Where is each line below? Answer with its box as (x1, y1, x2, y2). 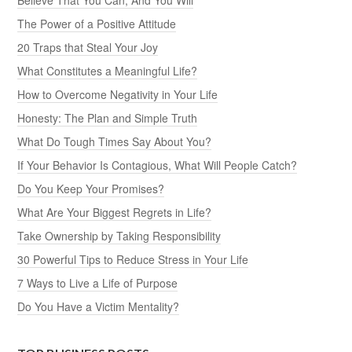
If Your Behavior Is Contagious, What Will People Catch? (17, 156, 298, 173)
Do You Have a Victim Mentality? (17, 298, 180, 314)
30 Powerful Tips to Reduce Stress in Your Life (17, 251, 249, 267)
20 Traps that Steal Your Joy (17, 38, 159, 55)
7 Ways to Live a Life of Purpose (17, 274, 178, 291)
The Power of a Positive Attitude (17, 15, 177, 31)
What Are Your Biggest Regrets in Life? (17, 203, 212, 220)
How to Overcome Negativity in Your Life (17, 86, 218, 102)
